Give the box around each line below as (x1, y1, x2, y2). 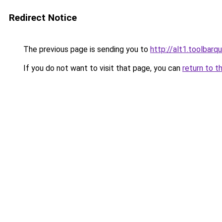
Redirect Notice (9, 12, 77, 23)
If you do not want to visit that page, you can (21, 63, 182, 73)
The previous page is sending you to (21, 45, 150, 54)
